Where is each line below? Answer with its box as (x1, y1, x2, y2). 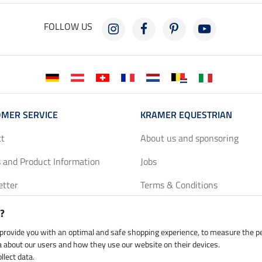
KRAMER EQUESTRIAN (140, 108, 232, 122)
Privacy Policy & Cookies (140, 201, 237, 216)
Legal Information (140, 225, 211, 239)
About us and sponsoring (140, 131, 239, 146)
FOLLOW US (43, 19, 92, 34)
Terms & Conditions (140, 178, 218, 192)
